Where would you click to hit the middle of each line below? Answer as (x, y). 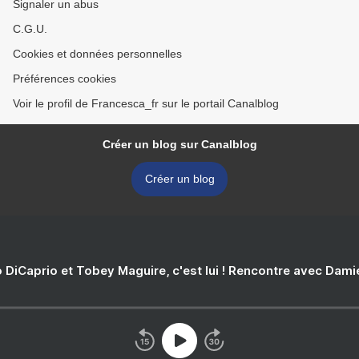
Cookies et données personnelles (97, 54)
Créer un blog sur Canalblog (179, 145)
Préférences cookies (65, 79)
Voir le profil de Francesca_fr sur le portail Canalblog (146, 104)
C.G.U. (30, 29)
